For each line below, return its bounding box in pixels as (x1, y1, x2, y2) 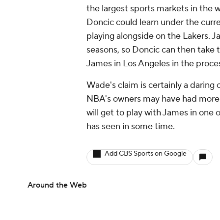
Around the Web (27, 180, 87, 190)
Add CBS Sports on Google (105, 149, 187, 158)
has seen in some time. (86, 120, 175, 132)
